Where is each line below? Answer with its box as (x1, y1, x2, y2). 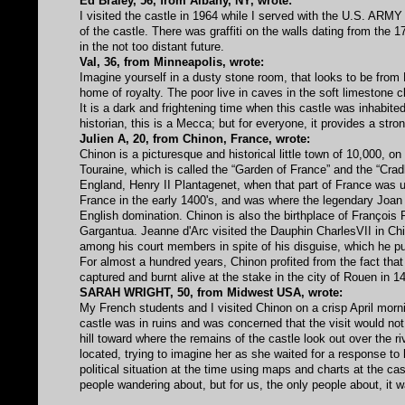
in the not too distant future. (80, 39, 225, 53)
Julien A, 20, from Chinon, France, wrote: (80, 131, 311, 146)
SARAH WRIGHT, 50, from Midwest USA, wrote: (80, 285, 344, 299)
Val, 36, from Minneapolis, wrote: (80, 54, 265, 69)
